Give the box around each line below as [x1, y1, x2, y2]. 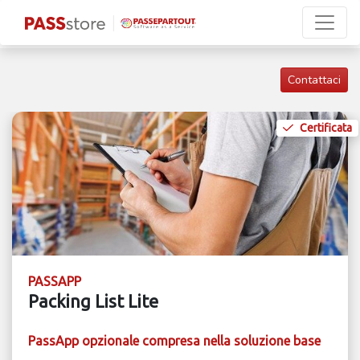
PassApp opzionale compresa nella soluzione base [28, 333, 321, 349]
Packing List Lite [28, 292, 158, 312]
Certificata [299, 121, 352, 134]
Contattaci [288, 72, 341, 88]
